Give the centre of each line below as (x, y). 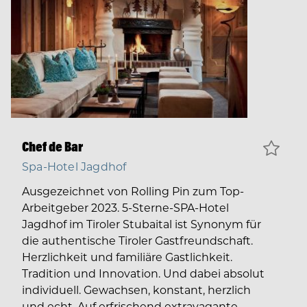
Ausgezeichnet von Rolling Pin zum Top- (133, 191)
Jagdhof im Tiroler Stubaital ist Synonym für (142, 224)
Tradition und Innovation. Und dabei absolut (143, 273)
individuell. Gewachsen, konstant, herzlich (136, 290)
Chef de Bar (52, 147)
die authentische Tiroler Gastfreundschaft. (137, 241)
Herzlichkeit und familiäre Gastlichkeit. (127, 257)
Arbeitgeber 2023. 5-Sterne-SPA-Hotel (125, 208)
